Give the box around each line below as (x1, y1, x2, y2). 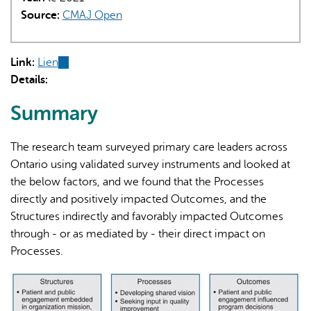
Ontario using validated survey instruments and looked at (10, 158, 290, 171)
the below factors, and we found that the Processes (10, 176, 264, 189)
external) (58, 91, 100, 104)
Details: (10, 74, 51, 87)
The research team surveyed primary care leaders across (10, 141, 287, 154)
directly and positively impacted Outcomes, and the (10, 193, 267, 206)
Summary (10, 102, 98, 126)
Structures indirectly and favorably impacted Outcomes (10, 210, 283, 224)
